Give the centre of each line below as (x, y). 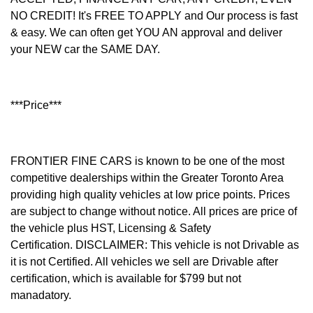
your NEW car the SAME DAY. (85, 49)
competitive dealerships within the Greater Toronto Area (147, 177)
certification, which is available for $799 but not (126, 278)
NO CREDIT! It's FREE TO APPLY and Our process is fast (154, 15)
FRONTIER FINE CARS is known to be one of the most (147, 161)
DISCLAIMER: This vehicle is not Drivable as (187, 245)
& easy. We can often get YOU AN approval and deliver (146, 32)
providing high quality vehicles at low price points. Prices (150, 194)
